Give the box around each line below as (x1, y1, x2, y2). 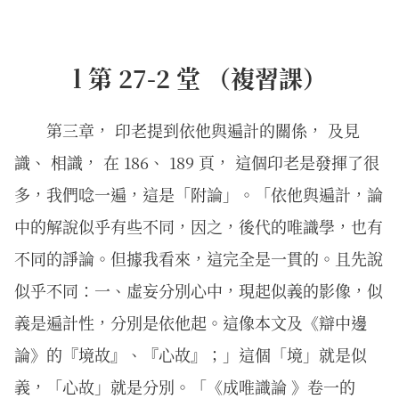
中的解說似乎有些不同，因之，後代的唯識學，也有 (14, 215, 383, 238)
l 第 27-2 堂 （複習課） (72, 60, 327, 95)
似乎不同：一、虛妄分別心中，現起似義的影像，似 (14, 279, 383, 302)
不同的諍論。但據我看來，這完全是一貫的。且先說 (14, 247, 383, 270)
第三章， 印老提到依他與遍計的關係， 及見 (46, 118, 360, 142)
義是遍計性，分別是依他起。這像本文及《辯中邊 (14, 311, 367, 334)
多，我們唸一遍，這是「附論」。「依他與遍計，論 (14, 183, 383, 206)
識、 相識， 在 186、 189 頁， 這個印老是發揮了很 (14, 151, 379, 174)
